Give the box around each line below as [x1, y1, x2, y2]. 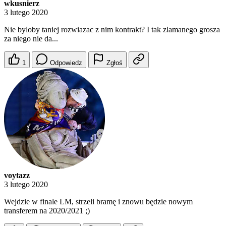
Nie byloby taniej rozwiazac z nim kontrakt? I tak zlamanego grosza [4, 25, 220, 34]
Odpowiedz [50, 59, 82, 67]
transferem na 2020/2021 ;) [4, 206, 90, 215]
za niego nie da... [4, 34, 58, 43]
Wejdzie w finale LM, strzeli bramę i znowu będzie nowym [4, 197, 193, 206]
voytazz [4, 171, 30, 180]
